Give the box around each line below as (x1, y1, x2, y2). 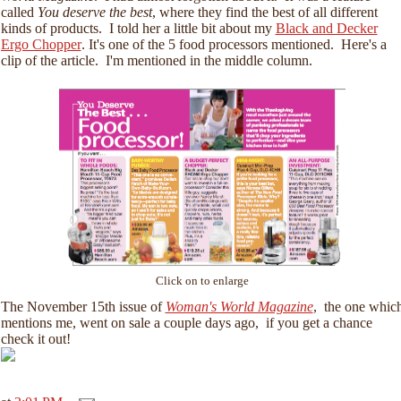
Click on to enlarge (155, 275, 249, 287)
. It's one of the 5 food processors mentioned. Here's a (81, 37, 387, 52)
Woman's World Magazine (165, 299, 313, 314)
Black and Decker (275, 21, 378, 36)
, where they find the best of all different (151, 4, 378, 20)
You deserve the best (37, 4, 152, 20)
